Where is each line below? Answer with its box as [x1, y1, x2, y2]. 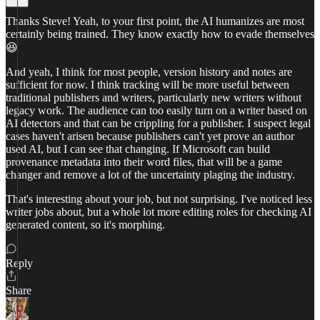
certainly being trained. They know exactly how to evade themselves [6, 28, 314, 40]
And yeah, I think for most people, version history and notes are [6, 66, 292, 78]
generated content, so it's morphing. [6, 219, 165, 231]
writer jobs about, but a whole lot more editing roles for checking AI [6, 206, 311, 218]
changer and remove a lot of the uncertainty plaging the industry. [6, 169, 295, 181]
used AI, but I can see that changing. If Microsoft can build [6, 143, 270, 155]
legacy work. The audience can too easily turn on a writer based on [6, 104, 307, 116]
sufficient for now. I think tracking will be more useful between [6, 79, 289, 91]
